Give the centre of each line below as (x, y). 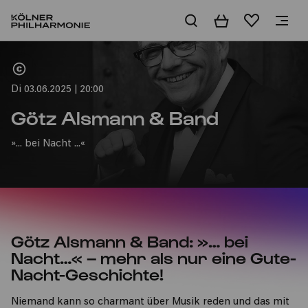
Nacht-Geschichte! (87, 274)
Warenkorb (242, 21)
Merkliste (267, 21)
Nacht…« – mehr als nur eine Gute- (154, 257)
